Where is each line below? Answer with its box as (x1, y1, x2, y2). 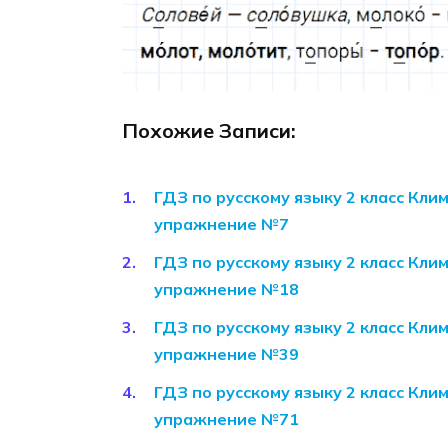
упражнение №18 (154, 279, 299, 300)
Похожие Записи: (122, 117, 296, 143)
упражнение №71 (154, 409, 299, 430)
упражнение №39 (154, 344, 299, 365)
